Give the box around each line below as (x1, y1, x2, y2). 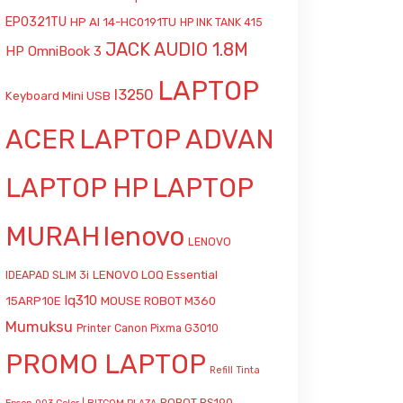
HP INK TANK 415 (180, 16, 263, 29)
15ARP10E (5, 294, 61, 308)
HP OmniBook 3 (5, 43, 102, 59)
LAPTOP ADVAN (79, 124, 274, 155)
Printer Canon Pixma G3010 (76, 322, 219, 335)
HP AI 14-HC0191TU (70, 15, 176, 29)
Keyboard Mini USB (5, 89, 111, 103)
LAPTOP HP (5, 173, 148, 203)
